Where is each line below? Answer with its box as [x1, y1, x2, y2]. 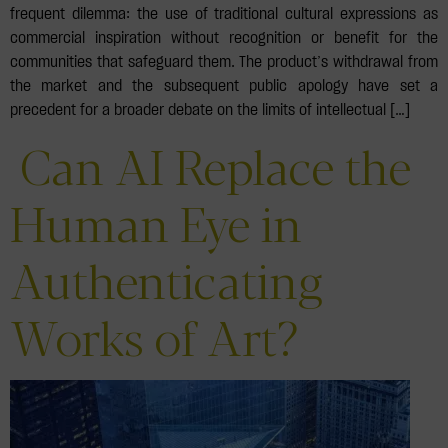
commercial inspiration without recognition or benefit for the [10, 29, 438, 46]
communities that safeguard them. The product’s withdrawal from [10, 53, 438, 70]
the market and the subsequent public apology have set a [10, 77, 438, 94]
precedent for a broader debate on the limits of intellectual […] [10, 101, 410, 118]
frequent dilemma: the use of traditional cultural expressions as [10, 5, 438, 22]
